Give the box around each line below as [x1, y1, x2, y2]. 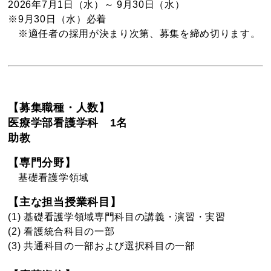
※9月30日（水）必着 [8, 13, 106, 24]
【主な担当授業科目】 [8, 195, 122, 208]
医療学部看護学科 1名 [8, 116, 128, 129]
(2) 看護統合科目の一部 [8, 226, 115, 237]
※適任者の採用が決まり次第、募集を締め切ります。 [8, 28, 261, 39]
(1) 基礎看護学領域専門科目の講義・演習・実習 [8, 211, 226, 222]
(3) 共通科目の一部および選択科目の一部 [8, 240, 195, 251]
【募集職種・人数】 [8, 101, 110, 114]
